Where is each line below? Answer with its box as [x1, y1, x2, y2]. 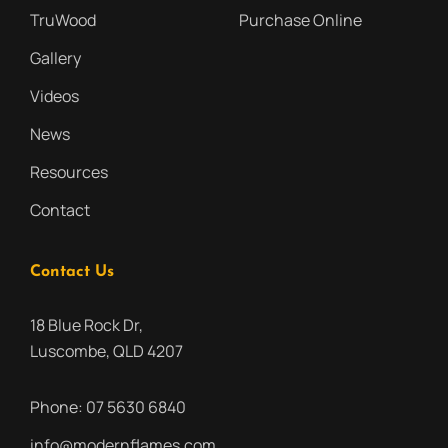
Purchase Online [239, 8, 362, 31]
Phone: [30, 395, 86, 418]
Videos [30, 84, 79, 107]
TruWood [30, 8, 96, 31]
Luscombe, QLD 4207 [30, 339, 183, 362]
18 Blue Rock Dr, [30, 313, 143, 336]
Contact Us [30, 263, 114, 280]
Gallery [30, 46, 81, 69]
